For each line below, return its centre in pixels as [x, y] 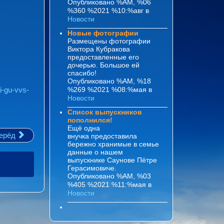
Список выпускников [105, 112]
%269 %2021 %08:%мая [108, 89]
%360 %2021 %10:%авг [107, 10]
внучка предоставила [102, 136]
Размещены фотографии [109, 41]
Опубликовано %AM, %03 [109, 176]
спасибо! [82, 73]
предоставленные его [103, 57]
